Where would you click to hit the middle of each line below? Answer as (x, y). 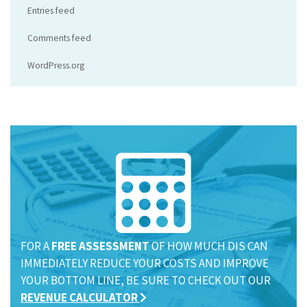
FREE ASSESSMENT (100, 246)
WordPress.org (56, 65)
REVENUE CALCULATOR (79, 298)
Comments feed (59, 38)
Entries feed (51, 10)
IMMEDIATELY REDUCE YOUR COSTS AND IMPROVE (145, 263)
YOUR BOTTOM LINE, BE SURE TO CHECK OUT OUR (146, 281)
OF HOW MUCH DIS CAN (209, 246)
